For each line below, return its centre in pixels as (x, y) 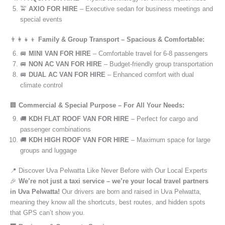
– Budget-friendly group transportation (157, 64)
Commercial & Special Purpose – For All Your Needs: (101, 105)
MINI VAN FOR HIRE (60, 53)
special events (41, 20)
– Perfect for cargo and (163, 119)
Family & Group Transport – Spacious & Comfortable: (121, 40)
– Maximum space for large (170, 140)
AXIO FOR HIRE (53, 9)
